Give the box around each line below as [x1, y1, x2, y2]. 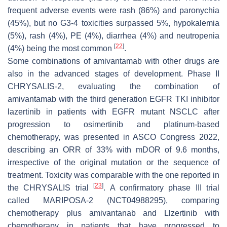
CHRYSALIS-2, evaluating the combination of [8, 82, 219, 91]
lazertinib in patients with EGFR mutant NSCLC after [8, 107, 219, 116]
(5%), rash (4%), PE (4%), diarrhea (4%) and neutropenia [8, 31, 219, 40]
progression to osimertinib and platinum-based [8, 120, 219, 129]
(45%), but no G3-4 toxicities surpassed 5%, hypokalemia [8, 18, 219, 27]
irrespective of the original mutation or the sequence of [8, 158, 219, 167]
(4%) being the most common [8, 44, 114, 53]
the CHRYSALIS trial [8, 183, 94, 192]
